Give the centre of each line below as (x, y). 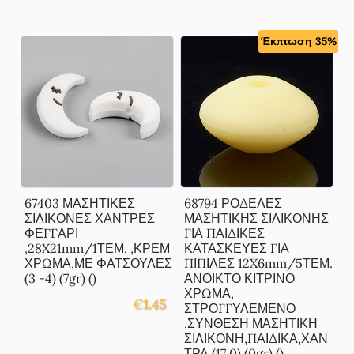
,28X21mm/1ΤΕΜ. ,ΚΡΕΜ (98, 249)
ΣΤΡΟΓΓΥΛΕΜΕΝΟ (240, 309)
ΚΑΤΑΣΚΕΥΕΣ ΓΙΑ (237, 249)
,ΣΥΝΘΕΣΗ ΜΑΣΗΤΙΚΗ (251, 324)
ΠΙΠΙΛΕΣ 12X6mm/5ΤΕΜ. (259, 264)
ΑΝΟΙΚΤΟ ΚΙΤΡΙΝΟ (240, 279)
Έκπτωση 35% (298, 41)
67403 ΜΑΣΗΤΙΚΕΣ (80, 203)
